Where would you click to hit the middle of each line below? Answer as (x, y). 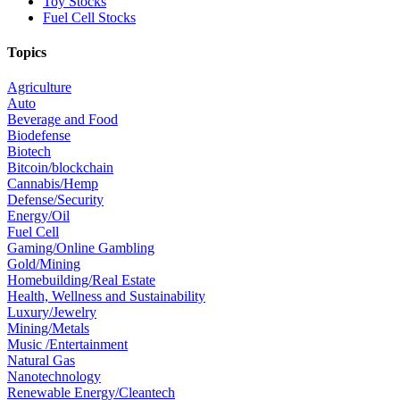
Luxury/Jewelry (52, 312)
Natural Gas (41, 361)
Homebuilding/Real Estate (81, 280)
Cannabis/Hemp (53, 184)
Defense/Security (55, 200)
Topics (27, 53)
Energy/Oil (38, 216)
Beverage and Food (62, 120)
